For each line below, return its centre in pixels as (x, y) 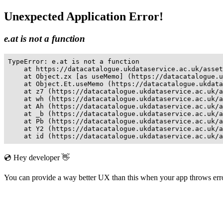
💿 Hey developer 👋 (37, 157)
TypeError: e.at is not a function (74, 61)
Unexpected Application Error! (84, 16)
